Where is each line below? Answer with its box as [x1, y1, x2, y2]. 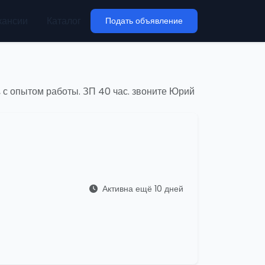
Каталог [47, 14, 81, 28]
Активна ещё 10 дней [100, 182, 183, 195]
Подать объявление [105, 15, 183, 27]
